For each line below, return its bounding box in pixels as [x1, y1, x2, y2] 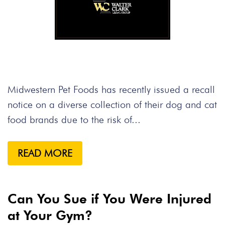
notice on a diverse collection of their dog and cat [8, 98, 217, 110]
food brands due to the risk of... [8, 114, 141, 126]
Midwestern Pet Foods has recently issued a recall [8, 83, 215, 95]
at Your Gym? [8, 207, 92, 223]
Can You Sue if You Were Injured [8, 191, 211, 206]
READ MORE [18, 147, 72, 159]
